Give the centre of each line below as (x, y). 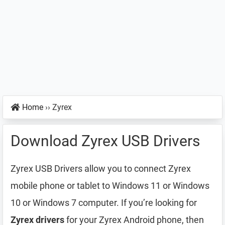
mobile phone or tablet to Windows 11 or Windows (110, 186)
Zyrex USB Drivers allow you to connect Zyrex (101, 168)
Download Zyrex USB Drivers (105, 141)
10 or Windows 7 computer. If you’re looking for (104, 203)
